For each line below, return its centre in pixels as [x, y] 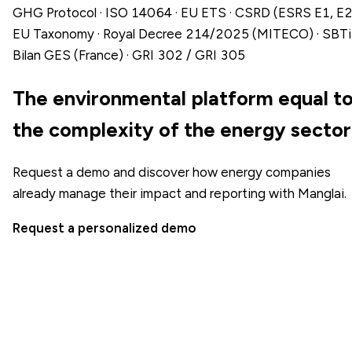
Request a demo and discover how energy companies [172, 172]
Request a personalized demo [104, 227]
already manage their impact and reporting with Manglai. [180, 193]
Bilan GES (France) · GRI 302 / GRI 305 [129, 55]
